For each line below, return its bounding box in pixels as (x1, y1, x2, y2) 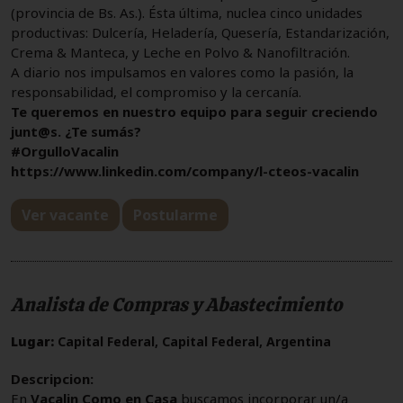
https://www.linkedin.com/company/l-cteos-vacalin (11, 161, 359, 180)
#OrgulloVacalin (11, 141, 119, 160)
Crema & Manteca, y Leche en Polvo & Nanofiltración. (11, 42, 350, 61)
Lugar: (11, 332, 54, 350)
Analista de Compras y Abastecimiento (11, 291, 343, 317)
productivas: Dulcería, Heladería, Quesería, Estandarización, (11, 22, 390, 41)
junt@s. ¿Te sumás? (11, 121, 141, 140)
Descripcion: (11, 369, 94, 388)
